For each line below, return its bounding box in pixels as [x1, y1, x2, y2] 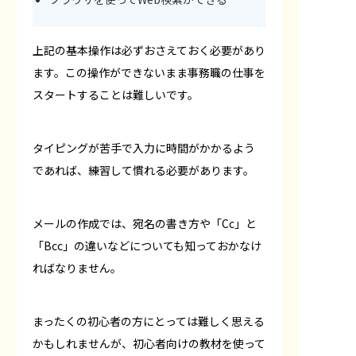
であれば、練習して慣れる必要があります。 [33, 161, 254, 178]
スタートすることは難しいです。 [33, 86, 199, 103]
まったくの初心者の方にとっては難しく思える [33, 312, 265, 329]
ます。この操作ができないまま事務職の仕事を [33, 64, 265, 80]
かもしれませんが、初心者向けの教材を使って [33, 335, 265, 351]
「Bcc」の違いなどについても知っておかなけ [33, 237, 261, 253]
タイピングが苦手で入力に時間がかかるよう [33, 139, 255, 156]
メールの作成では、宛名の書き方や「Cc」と [33, 215, 257, 231]
